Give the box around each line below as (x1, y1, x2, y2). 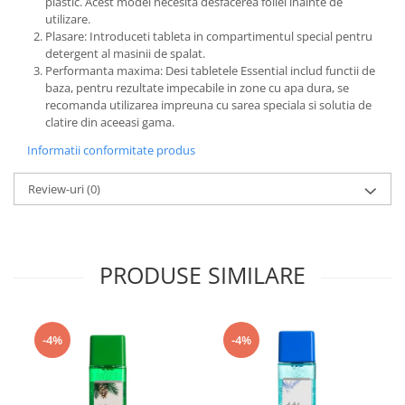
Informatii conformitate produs (27, 142, 195, 159)
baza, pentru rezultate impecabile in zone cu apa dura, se (45, 80, 349, 97)
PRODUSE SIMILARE (99, 259, 306, 291)
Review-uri (28, 181, 87, 198)
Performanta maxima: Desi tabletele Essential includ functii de (45, 62, 375, 80)
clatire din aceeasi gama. (45, 114, 174, 131)
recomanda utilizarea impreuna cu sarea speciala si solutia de (45, 97, 372, 114)
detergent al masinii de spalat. (45, 45, 205, 62)
